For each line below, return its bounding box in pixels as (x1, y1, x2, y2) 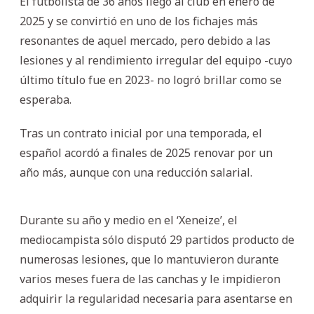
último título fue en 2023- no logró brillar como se (20, 71, 282, 88)
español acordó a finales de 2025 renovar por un (20, 144, 273, 161)
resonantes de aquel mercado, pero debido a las (20, 32, 271, 48)
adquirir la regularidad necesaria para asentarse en (20, 290, 292, 306)
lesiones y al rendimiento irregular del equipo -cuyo (20, 52, 292, 68)
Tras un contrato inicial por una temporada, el (20, 125, 262, 141)
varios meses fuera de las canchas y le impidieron (20, 271, 280, 287)
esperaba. (20, 91, 71, 107)
